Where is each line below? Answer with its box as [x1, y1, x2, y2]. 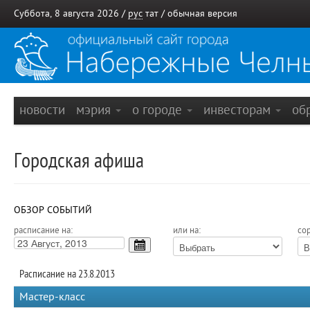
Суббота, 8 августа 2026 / [14, 8, 128, 19]
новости [19, 102, 65, 117]
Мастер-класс [19, 291, 85, 303]
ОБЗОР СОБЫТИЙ [14, 205, 92, 215]
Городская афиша [14, 149, 144, 172]
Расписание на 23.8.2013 [19, 268, 115, 280]
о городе [132, 102, 185, 117]
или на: [173, 226, 201, 235]
